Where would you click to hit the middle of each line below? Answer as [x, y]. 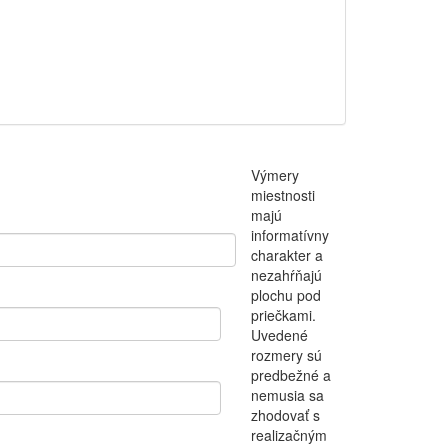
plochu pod [286, 295]
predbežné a [291, 375]
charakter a [287, 255]
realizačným [289, 435]
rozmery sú [286, 355]
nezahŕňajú [286, 275]
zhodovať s [285, 415]
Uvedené [279, 335]
